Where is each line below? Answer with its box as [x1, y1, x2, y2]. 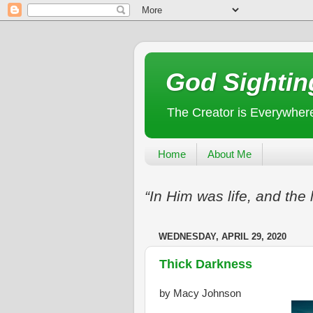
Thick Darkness [159, 257, 252, 272]
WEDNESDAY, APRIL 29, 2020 [159, 231, 286, 242]
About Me [207, 148, 252, 161]
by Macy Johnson [159, 287, 241, 299]
